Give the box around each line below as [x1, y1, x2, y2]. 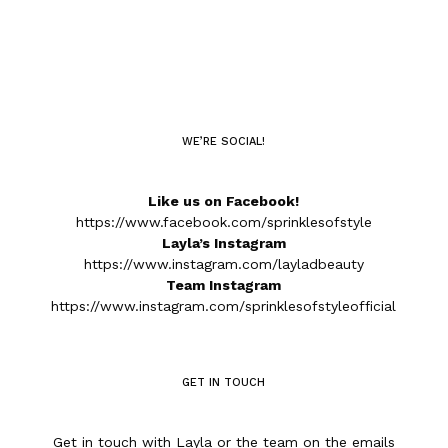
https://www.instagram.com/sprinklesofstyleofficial [51, 298, 397, 314]
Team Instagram [166, 277, 282, 293]
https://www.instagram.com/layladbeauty [83, 256, 364, 272]
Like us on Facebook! [148, 193, 300, 209]
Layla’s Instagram [161, 235, 286, 251]
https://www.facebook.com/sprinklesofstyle [75, 214, 372, 230]
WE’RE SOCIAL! [182, 134, 266, 148]
